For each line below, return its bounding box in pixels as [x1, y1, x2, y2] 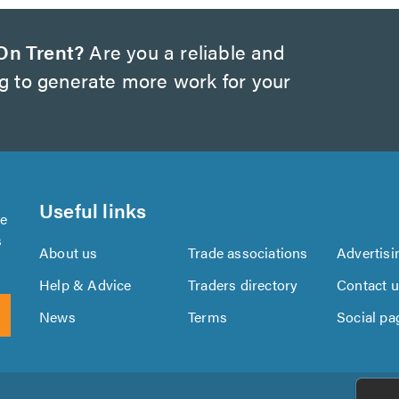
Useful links [39, 196, 147, 224]
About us [39, 242, 98, 263]
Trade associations [188, 242, 308, 263]
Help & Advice [39, 274, 132, 295]
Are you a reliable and [84, 37, 285, 65]
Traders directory [188, 274, 298, 295]
